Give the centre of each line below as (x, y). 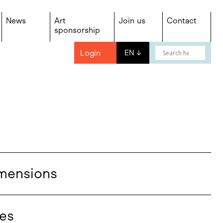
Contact (182, 21)
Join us (132, 21)
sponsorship (77, 30)
